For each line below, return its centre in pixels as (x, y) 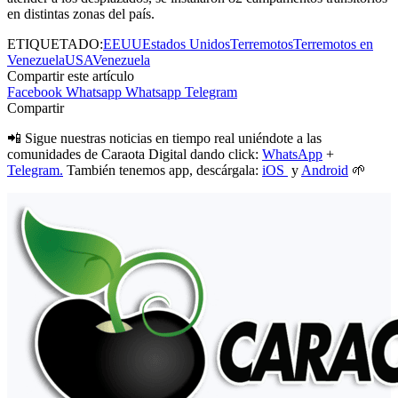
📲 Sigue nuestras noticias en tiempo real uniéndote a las (164, 139)
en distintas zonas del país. (81, 14)
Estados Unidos (186, 44)
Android (325, 171)
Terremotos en (333, 44)
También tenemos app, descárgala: (163, 171)
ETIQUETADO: (55, 44)
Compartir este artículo (71, 76)
